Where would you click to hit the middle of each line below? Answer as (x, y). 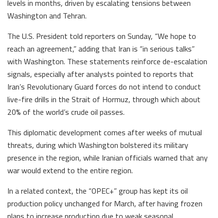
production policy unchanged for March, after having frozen (105, 203)
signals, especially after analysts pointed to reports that (100, 74)
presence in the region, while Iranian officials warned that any (108, 157)
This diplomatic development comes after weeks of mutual (105, 132)
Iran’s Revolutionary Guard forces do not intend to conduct (104, 86)
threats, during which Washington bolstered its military (98, 145)
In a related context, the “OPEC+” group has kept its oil (98, 191)
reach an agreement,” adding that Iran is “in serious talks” (101, 48)
